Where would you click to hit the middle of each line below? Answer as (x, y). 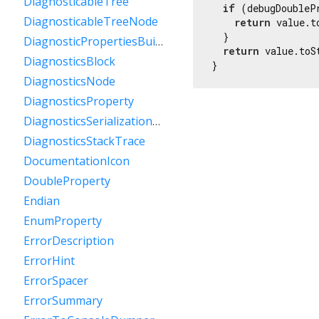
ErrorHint (49, 261)
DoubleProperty (67, 181)
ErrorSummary (63, 300)
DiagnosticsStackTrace (84, 141)
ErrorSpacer (56, 281)
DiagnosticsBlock (69, 61)
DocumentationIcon (77, 161)
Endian (42, 201)
